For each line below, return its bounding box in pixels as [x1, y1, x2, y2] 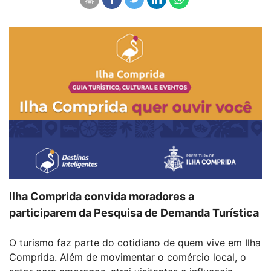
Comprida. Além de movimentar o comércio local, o [9, 250, 246, 263]
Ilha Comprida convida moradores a [9, 189, 194, 203]
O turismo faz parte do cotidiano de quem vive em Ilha [9, 236, 261, 249]
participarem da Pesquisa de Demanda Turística [9, 206, 259, 219]
